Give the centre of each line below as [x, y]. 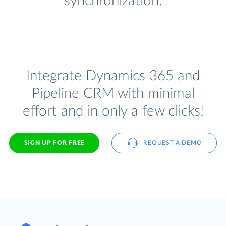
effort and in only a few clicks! [113, 111]
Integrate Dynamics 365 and [113, 76]
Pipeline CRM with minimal [113, 94]
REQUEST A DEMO [173, 143]
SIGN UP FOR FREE [54, 143]
